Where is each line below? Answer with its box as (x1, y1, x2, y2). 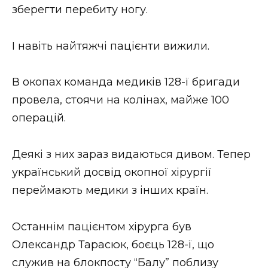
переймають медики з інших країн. (12, 183, 208, 197)
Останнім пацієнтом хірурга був (12, 220, 191, 233)
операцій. (12, 111, 66, 125)
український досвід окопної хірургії (12, 165, 212, 179)
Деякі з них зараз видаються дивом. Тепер (12, 147, 251, 161)
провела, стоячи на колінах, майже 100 (12, 93, 229, 107)
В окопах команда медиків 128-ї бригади (12, 75, 240, 89)
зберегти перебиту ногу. (12, 3, 148, 17)
